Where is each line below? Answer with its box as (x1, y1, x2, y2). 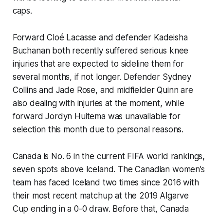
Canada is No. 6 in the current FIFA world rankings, (12, 151, 205, 162)
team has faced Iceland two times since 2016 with (12, 178, 199, 188)
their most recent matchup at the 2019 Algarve (12, 191, 189, 201)
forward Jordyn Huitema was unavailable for (12, 111, 181, 122)
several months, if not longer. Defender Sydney (12, 72, 191, 82)
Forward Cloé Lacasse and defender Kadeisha (12, 33, 188, 43)
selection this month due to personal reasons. (12, 125, 193, 135)
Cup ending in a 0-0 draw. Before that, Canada (12, 204, 189, 214)
